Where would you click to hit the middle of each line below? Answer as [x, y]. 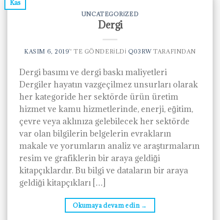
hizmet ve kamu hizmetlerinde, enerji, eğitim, [106, 109]
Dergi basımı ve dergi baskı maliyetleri [93, 72]
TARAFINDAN [174, 52]
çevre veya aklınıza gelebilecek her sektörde [104, 122]
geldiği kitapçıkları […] [62, 183]
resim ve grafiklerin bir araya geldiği [90, 158]
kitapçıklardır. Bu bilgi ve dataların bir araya [104, 171]
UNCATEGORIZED [110, 14]
